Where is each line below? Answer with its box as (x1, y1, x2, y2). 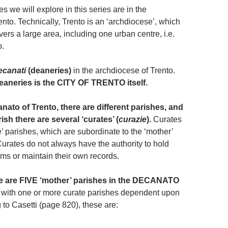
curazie (119, 115, 147, 124)
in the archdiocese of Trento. (71, 66, 175, 75)
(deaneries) (28, 66, 71, 75)
